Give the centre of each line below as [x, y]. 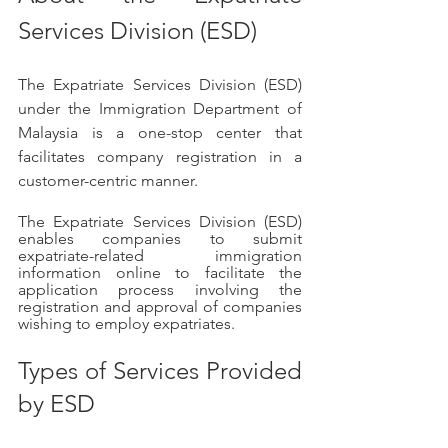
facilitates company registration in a [160, 157]
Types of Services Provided [160, 371]
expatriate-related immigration [160, 256]
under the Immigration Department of [160, 109]
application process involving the [160, 290]
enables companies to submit [160, 239]
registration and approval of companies [160, 307]
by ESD [56, 404]
